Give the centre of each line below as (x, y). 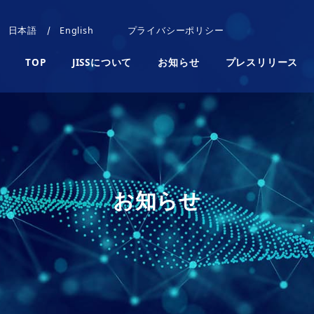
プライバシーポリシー (176, 31)
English (77, 31)
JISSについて (102, 63)
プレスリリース (262, 63)
